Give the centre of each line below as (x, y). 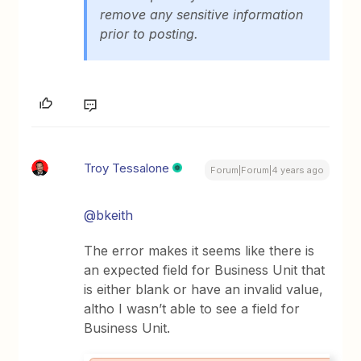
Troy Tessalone (127, 168)
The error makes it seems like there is (199, 250)
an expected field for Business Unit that (205, 270)
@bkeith (109, 215)
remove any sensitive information (202, 14)
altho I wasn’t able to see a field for (192, 308)
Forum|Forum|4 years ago (267, 170)
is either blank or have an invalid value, (204, 289)
